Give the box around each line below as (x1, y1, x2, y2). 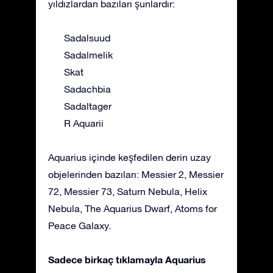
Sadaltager (64, 101, 112, 112)
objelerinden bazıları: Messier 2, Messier (48, 169, 224, 180)
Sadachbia (64, 83, 111, 95)
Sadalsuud (64, 32, 110, 44)
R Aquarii (64, 118, 104, 129)
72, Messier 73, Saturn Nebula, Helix (48, 186, 207, 197)
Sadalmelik (64, 49, 113, 61)
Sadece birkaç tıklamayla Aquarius (48, 253, 206, 266)
